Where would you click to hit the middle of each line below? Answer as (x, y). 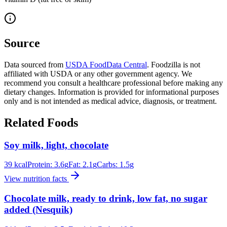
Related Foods (41, 122)
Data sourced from (34, 64)
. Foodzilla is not (174, 64)
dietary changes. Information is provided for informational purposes (111, 92)
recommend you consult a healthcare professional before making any (113, 83)
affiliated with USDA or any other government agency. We (98, 73)
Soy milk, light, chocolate (56, 145)
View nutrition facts (36, 179)
